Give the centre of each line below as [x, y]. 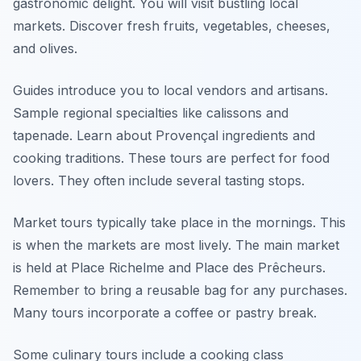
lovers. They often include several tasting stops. [159, 180]
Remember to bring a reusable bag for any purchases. [180, 290]
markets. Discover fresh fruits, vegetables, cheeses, [172, 26]
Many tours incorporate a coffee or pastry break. [165, 313]
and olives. [45, 48]
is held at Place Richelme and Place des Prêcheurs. [169, 268]
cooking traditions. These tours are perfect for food [171, 158]
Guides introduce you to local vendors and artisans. [170, 90]
